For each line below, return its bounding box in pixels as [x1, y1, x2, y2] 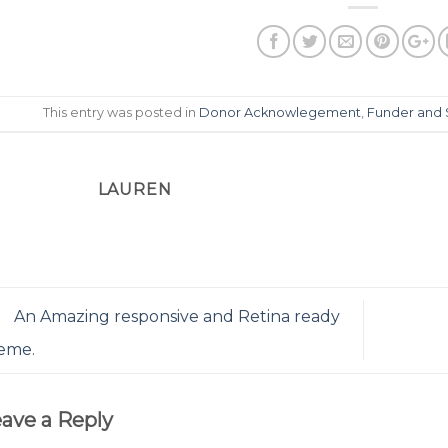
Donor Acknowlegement [199, 104, 362, 120]
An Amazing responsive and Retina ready [9, 307, 340, 326]
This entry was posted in [43, 104, 200, 120]
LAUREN [97, 179, 172, 199]
